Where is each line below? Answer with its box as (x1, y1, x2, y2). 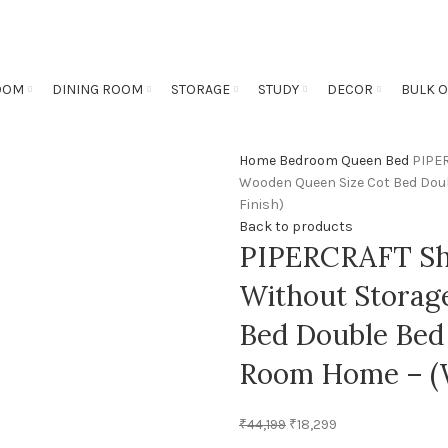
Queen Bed (341, 152, 412, 169)
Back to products (239, 218, 353, 235)
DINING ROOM (51, 81, 143, 98)
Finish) (239, 196, 284, 213)
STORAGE (170, 81, 230, 98)
